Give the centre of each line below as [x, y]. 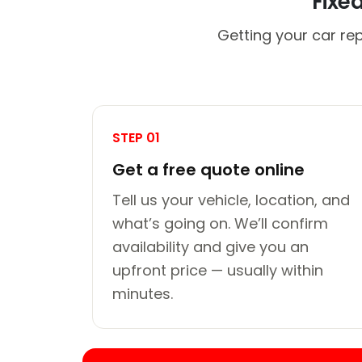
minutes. [143, 293]
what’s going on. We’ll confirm [220, 223]
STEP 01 [136, 137]
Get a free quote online [208, 169]
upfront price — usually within [218, 270]
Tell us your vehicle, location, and [231, 200]
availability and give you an [210, 246]
